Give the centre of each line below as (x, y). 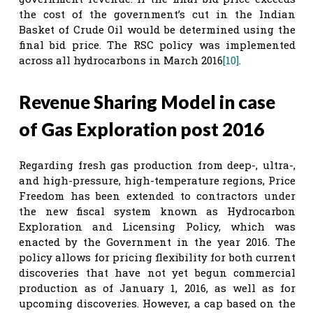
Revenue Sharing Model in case (147, 102)
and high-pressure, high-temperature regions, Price (157, 180)
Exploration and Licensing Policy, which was (157, 226)
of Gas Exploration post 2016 (141, 129)
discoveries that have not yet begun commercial (157, 272)
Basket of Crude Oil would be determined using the (157, 29)
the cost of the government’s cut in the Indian (157, 14)
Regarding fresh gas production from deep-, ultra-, (157, 165)
